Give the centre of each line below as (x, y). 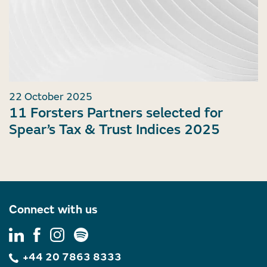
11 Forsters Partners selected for (116, 113)
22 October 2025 (51, 97)
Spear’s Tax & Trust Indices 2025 (114, 129)
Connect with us (53, 209)
